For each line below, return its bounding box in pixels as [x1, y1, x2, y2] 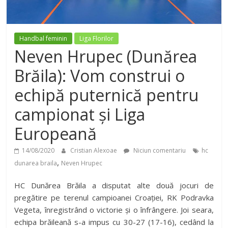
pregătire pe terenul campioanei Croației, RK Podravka [14, 192, 214, 203]
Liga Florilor [79, 34, 114, 43]
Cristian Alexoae [70, 146, 119, 155]
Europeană [14, 123, 97, 145]
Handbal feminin [19, 34, 68, 43]
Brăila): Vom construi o [14, 65, 185, 87]
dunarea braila [14, 159, 58, 168]
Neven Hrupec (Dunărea [14, 45, 197, 68]
